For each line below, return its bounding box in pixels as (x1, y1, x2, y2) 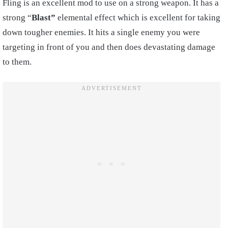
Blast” (32, 13, 58, 23)
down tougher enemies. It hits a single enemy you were (3, 27, 200, 38)
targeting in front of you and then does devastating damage (3, 42, 215, 52)
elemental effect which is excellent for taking (58, 13, 220, 23)
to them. (3, 57, 32, 67)
